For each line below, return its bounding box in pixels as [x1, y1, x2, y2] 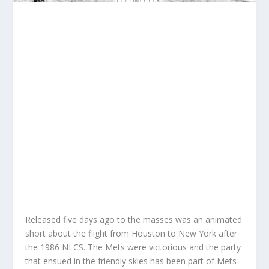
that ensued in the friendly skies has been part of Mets [25, 255, 237, 267]
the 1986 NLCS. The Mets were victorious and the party [25, 241, 241, 253]
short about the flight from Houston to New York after [25, 227, 238, 239]
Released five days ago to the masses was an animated [25, 213, 243, 225]
